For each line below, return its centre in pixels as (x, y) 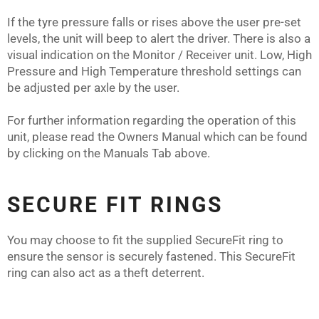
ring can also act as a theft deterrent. (106, 272)
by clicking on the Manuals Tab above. (109, 153)
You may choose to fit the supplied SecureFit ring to (145, 240)
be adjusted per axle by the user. (93, 88)
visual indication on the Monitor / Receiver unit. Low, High (159, 55)
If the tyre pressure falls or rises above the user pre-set (154, 22)
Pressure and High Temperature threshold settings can (154, 72)
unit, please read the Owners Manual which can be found (157, 137)
